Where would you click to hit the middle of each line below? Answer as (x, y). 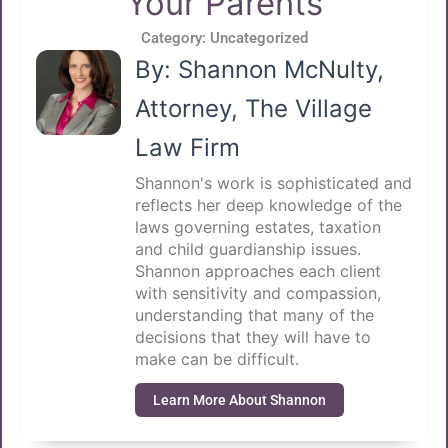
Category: (175, 37)
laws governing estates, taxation (257, 226)
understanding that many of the (254, 314)
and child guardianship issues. (247, 248)
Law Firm (187, 147)
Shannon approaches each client (257, 270)
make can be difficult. (216, 358)
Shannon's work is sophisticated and (273, 182)
